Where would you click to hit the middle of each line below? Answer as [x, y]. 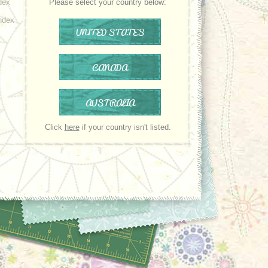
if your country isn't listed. [125, 127]
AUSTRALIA [110, 102]
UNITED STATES [110, 32]
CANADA [110, 67]
